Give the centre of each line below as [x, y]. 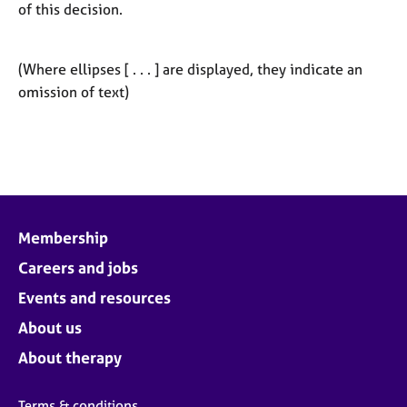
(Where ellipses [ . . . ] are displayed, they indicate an [190, 69]
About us [50, 327]
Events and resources [94, 297]
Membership [63, 237]
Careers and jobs [78, 267]
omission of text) [74, 91]
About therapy [70, 357]
